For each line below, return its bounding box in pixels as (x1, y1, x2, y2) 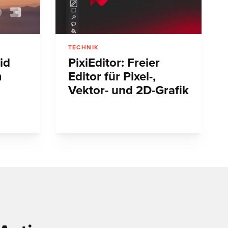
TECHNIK (68, 44, 99, 51)
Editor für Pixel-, (68, 69, 156, 84)
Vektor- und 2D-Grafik (68, 83, 189, 98)
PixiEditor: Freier (68, 55, 160, 71)
